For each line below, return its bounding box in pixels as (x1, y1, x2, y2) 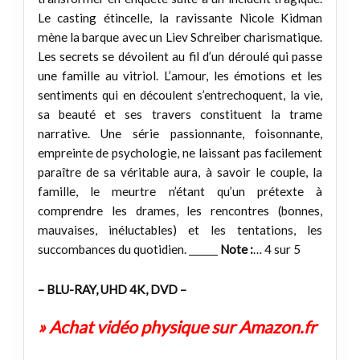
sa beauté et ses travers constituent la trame (37, 107, 323, 122)
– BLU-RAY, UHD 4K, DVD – (37, 281, 186, 297)
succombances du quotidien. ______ (37, 242, 220, 257)
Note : (219, 242, 253, 257)
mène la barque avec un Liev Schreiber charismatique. (37, 30, 323, 45)
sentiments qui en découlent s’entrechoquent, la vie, (37, 88, 323, 103)
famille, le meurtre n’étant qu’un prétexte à (37, 184, 323, 199)
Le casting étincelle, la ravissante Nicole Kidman (37, 10, 323, 26)
